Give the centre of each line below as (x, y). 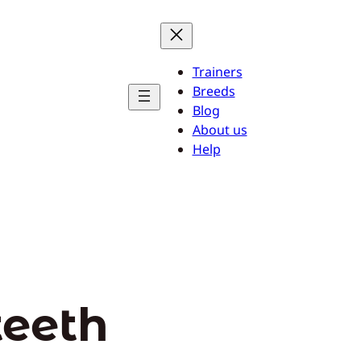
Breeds (214, 91)
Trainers (217, 72)
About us (220, 130)
